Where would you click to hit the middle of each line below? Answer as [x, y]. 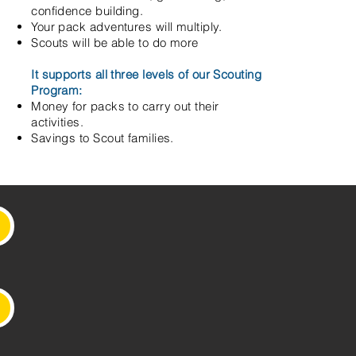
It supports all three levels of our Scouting [147, 74]
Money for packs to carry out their [125, 106]
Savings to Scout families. [103, 138]
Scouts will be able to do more [115, 43]
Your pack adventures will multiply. [126, 27]
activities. [58, 122]
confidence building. [87, 11]
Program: [57, 90]
